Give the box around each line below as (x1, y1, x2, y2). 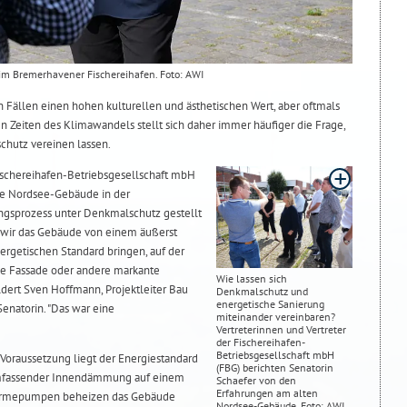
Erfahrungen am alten (216, 385, 318, 400)
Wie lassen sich (216, 271, 287, 285)
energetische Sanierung (216, 296, 324, 311)
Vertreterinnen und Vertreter (216, 322, 346, 336)
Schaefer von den (216, 372, 296, 387)
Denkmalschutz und (216, 283, 308, 298)
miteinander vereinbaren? (216, 309, 335, 323)
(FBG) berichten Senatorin (216, 360, 333, 374)
